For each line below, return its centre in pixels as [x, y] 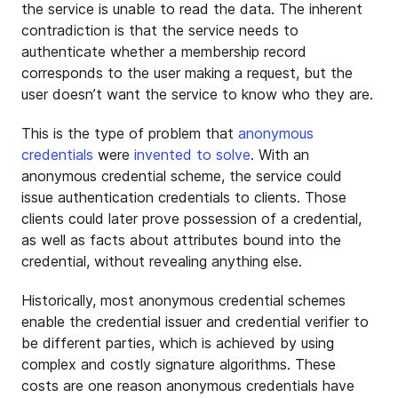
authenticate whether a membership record [164, 52]
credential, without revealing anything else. [162, 261]
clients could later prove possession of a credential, [191, 219]
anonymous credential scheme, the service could [182, 176]
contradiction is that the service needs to [160, 30]
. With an [280, 155]
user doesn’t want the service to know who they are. [197, 94]
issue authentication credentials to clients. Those [184, 197]
